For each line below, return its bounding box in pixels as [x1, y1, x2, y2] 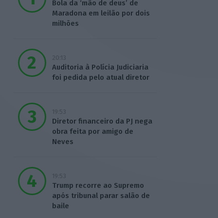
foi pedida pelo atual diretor [52, 73, 149, 82]
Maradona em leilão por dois [52, 9, 150, 18]
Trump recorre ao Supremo [52, 181, 144, 190]
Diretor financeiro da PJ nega [52, 117, 152, 126]
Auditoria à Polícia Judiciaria [52, 63, 148, 72]
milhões [52, 19, 79, 28]
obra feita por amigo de [52, 127, 133, 136]
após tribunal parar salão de [52, 191, 150, 200]
